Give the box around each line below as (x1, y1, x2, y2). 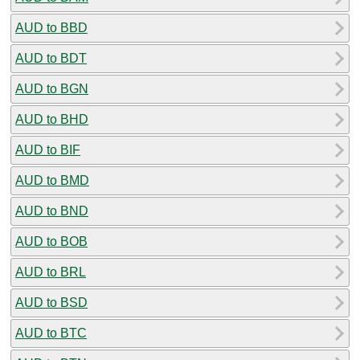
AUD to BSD (15, 295, 88, 309)
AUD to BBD (15, 20, 88, 35)
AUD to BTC (15, 325, 87, 340)
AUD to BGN (15, 81, 88, 96)
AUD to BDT (15, 51, 87, 65)
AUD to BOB (15, 234, 88, 248)
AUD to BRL (15, 264, 86, 279)
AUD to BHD (15, 112, 88, 126)
